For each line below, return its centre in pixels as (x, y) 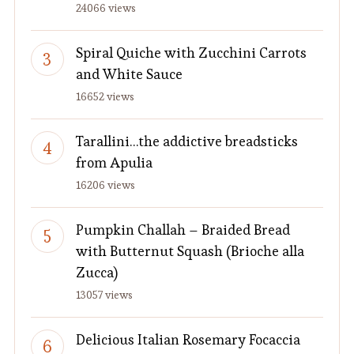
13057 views (104, 295)
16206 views (105, 185)
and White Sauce (129, 74)
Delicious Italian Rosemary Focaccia (188, 340)
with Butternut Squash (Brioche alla (190, 251)
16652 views (105, 97)
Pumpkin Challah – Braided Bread (183, 230)
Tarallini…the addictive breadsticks (186, 141)
